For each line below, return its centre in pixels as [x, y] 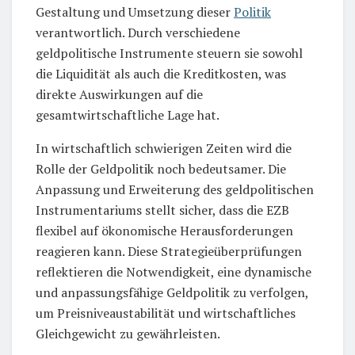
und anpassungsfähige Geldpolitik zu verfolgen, [172, 292]
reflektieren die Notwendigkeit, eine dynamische [174, 271]
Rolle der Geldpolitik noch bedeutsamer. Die [161, 168]
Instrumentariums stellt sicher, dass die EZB [162, 210]
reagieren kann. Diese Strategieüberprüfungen [169, 251]
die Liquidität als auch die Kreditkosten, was [161, 73]
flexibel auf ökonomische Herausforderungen [164, 230]
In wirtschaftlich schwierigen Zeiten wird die [164, 148]
